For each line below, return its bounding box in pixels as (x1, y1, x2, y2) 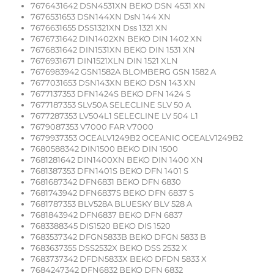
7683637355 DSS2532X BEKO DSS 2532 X (31, 243, 187, 253)
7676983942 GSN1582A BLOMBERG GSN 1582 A (31, 67, 216, 77)
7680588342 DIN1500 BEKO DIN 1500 (31, 144, 178, 154)
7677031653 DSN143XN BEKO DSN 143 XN (31, 78, 196, 88)
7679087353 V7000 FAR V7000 (31, 122, 154, 132)
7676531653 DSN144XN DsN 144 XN (31, 12, 171, 22)
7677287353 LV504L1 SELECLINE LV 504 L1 (31, 111, 198, 121)
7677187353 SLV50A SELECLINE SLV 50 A (31, 100, 191, 110)
